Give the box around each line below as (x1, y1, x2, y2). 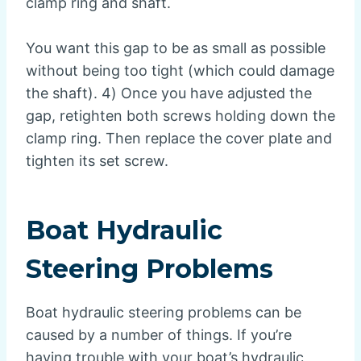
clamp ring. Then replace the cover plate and (26, 130, 332, 147)
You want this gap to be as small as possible (26, 39, 326, 57)
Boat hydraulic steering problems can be (26, 304, 301, 322)
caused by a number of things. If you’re (26, 326, 292, 344)
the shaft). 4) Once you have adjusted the (26, 85, 312, 102)
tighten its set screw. (26, 152, 168, 170)
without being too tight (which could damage (26, 62, 334, 80)
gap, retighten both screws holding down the (26, 107, 335, 125)
